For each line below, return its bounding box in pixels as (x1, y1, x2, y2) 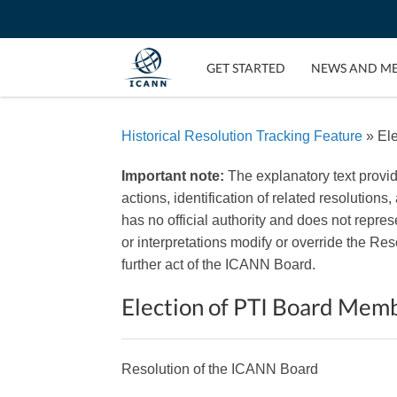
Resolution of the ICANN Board (121, 362, 318, 378)
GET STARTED (206, 59, 285, 75)
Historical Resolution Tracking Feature (121, 128, 362, 144)
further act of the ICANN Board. (121, 257, 315, 273)
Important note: (121, 168, 224, 184)
